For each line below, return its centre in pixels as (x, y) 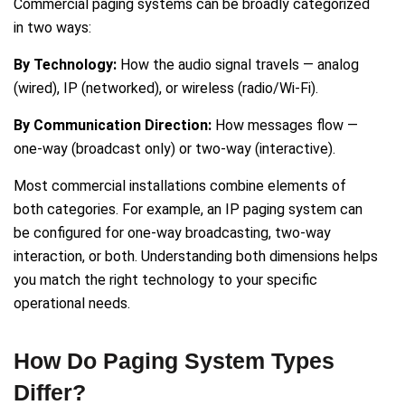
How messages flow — (285, 126)
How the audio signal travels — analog (238, 65)
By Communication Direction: (113, 126)
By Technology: (65, 65)
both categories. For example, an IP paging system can (188, 210)
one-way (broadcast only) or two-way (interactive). (174, 149)
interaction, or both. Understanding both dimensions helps (196, 257)
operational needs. (72, 304)
